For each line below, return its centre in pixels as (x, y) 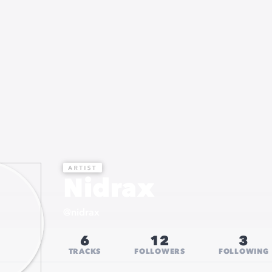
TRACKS (84, 252)
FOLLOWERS (160, 252)
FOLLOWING (243, 252)
